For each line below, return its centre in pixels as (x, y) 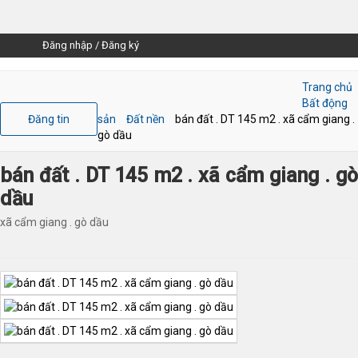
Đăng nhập (68, 45)
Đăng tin (49, 119)
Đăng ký (120, 45)
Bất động (325, 103)
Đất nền (145, 119)
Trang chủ (327, 87)
